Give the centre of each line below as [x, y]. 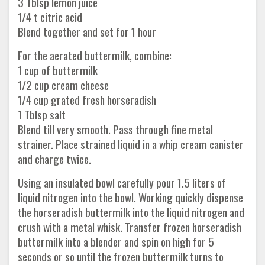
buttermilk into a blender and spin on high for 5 [116, 242]
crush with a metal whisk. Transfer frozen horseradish [130, 227]
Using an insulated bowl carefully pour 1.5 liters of [122, 182]
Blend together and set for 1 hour [87, 32]
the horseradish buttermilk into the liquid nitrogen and [131, 212]
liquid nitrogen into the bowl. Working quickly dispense [130, 197]
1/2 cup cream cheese [63, 85]
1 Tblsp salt [42, 114]
